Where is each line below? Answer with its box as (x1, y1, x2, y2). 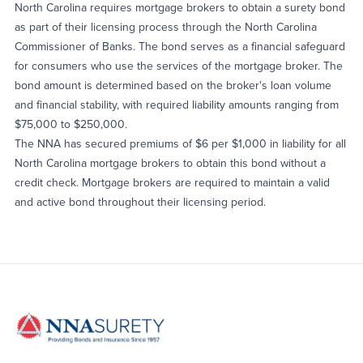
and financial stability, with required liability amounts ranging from (15, 96, 339, 113)
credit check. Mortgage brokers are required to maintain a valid (15, 174, 330, 190)
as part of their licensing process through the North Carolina (15, 19, 317, 35)
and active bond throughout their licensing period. (15, 194, 266, 210)
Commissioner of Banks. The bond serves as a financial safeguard (15, 38, 345, 54)
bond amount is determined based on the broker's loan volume (15, 77, 331, 93)
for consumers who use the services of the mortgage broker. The (15, 58, 343, 74)
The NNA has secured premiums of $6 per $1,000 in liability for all (15, 135, 346, 152)
